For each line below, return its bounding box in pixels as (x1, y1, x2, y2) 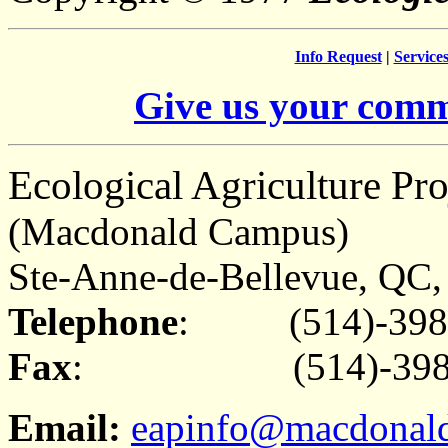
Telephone (8, 300, 178, 344)
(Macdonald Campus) (8, 210, 349, 254)
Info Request (294, 48, 382, 66)
